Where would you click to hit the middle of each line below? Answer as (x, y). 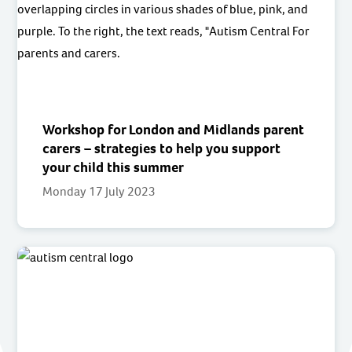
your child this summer (114, 167)
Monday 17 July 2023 (99, 191)
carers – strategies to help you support (162, 148)
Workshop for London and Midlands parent (174, 129)
